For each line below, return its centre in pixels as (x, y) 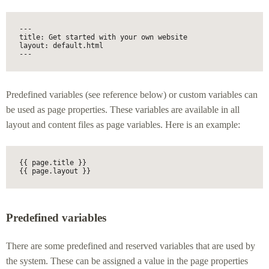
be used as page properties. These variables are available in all (123, 110)
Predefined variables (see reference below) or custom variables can (132, 95)
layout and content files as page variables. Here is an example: (123, 125)
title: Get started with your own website (103, 38)
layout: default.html (61, 46)
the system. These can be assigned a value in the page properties (127, 261)
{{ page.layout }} (55, 171)
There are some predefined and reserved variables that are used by (131, 246)
